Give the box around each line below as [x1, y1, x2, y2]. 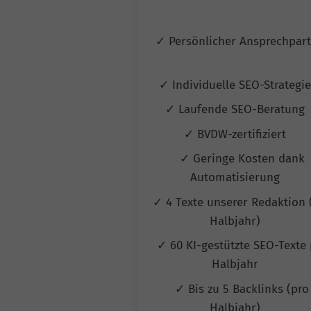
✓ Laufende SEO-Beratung [165, 102, 308, 117]
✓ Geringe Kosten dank [179, 151, 305, 167]
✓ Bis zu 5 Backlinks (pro [175, 281, 310, 296]
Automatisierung [190, 170, 283, 185]
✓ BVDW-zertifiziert [183, 126, 289, 142]
